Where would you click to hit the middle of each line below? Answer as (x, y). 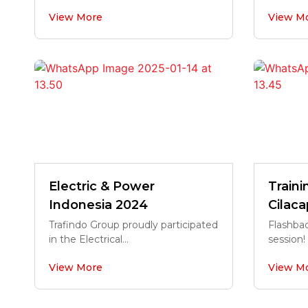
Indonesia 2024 (98, 205)
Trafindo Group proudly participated (133, 225)
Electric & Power (102, 186)
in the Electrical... (89, 239)
